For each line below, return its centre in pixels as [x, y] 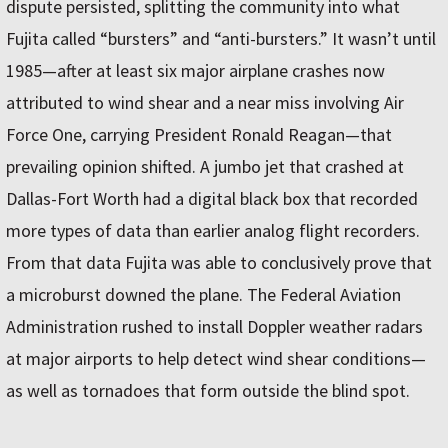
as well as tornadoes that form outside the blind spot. [208, 390]
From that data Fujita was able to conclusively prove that [219, 262]
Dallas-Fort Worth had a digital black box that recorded [212, 198]
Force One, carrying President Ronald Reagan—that [199, 134]
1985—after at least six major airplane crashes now [195, 70]
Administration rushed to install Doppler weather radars [214, 326]
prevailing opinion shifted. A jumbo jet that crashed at [205, 166]
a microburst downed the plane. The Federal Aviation [203, 294]
